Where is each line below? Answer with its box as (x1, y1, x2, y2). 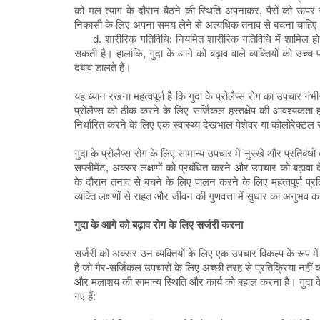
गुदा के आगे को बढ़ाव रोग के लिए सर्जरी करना (74, 219, 243, 231)
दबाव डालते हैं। (74, 61, 131, 74)
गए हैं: (74, 290, 96, 303)
